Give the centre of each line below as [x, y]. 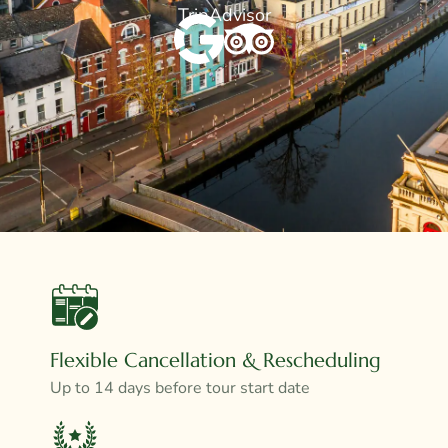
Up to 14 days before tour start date [180, 388]
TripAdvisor [224, 15]
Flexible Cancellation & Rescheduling [215, 360]
